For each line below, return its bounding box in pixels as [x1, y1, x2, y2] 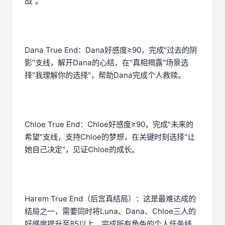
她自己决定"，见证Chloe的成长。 [25, 145, 139, 155]
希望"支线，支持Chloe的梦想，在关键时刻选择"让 [25, 132, 195, 142]
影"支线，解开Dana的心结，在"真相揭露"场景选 [25, 58, 188, 68]
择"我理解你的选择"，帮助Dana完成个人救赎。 [25, 70, 185, 80]
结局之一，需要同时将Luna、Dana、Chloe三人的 [25, 206, 196, 216]
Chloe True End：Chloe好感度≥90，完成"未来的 [25, 120, 193, 130]
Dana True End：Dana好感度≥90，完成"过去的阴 [25, 45, 197, 55]
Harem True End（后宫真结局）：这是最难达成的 [25, 194, 196, 204]
